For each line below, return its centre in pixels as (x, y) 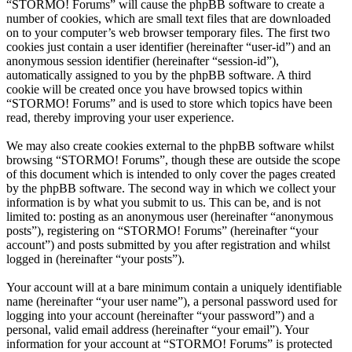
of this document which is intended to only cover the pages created (171, 174)
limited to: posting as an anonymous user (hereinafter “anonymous (170, 216)
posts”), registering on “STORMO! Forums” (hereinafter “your (162, 230)
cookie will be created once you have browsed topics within (154, 89)
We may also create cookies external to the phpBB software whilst (170, 145)
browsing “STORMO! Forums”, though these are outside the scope (173, 159)
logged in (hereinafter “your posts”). (95, 258)
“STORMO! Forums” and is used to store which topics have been (169, 103)
